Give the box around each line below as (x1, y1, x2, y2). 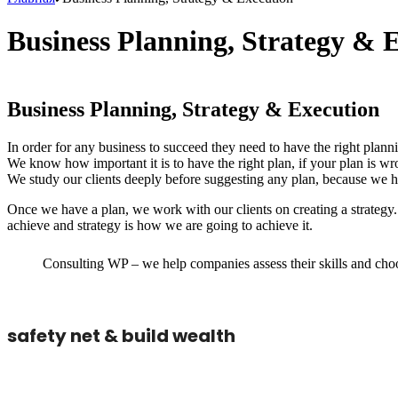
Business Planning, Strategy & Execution (7, 98, 379, 122)
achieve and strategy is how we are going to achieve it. (7, 218, 313, 234)
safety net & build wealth (7, 323, 235, 349)
